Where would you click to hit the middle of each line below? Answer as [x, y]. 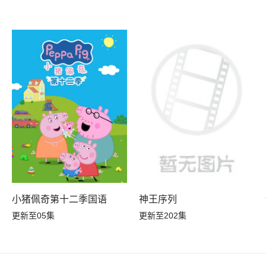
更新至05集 [34, 215]
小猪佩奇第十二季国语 [60, 199]
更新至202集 [162, 215]
